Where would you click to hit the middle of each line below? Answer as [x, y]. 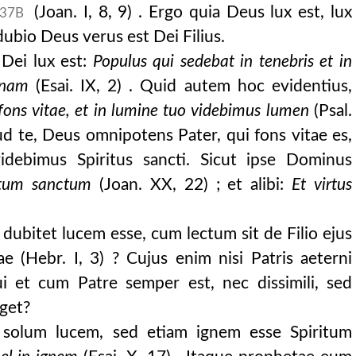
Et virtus [322, 185]
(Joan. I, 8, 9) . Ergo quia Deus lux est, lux [190, 12]
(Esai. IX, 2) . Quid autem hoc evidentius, [190, 86]
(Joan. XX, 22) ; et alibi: [192, 185]
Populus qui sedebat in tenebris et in [222, 62]
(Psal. [331, 111]
